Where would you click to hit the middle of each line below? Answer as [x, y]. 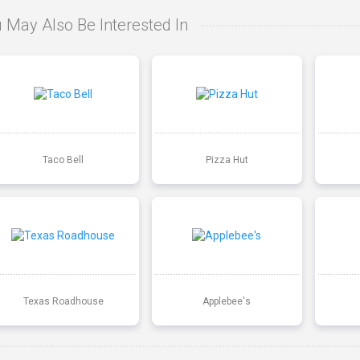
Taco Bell [63, 160]
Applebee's [227, 301]
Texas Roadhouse [63, 301]
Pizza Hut [227, 160]
